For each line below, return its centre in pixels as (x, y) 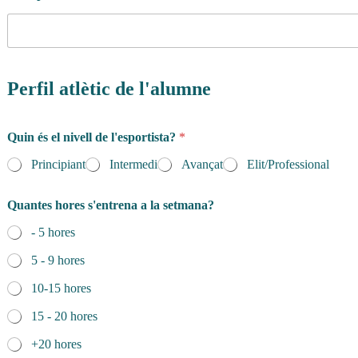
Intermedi (133, 164)
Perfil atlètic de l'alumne (109, 88)
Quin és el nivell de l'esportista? (93, 137)
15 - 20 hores (64, 316)
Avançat (202, 164)
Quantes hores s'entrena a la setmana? (111, 205)
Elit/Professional (288, 164)
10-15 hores (61, 288)
